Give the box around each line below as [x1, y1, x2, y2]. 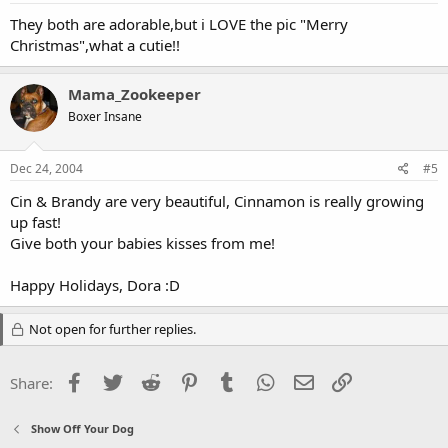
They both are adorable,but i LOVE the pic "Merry [10, 14, 348, 34]
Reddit [163, 370, 208, 391]
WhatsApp [277, 370, 349, 391]
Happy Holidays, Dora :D [10, 274, 180, 295]
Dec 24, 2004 [10, 159, 83, 177]
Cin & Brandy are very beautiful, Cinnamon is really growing [10, 190, 424, 211]
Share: [10, 372, 53, 393]
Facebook [86, 370, 153, 391]
